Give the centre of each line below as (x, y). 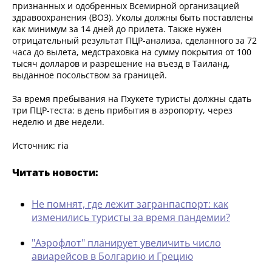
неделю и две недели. (58, 122)
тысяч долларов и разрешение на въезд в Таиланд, (121, 64)
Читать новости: (55, 173)
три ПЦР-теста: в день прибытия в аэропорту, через (122, 110)
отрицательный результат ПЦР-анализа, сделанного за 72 (134, 41)
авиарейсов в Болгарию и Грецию (112, 257)
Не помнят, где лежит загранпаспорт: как (130, 204)
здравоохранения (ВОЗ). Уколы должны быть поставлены (133, 18)
